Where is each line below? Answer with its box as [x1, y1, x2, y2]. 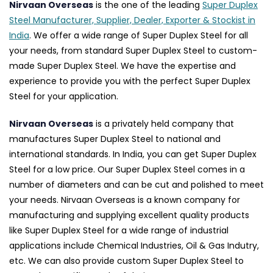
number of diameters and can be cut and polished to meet [9, 179, 264, 191]
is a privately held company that [93, 118, 234, 130]
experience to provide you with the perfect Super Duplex [9, 75, 250, 88]
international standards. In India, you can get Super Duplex [9, 148, 257, 161]
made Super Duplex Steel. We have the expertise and [9, 60, 236, 73]
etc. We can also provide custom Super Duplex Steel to [9, 255, 244, 268]
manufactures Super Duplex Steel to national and [9, 133, 221, 146]
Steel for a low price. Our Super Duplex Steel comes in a [9, 163, 245, 176]
